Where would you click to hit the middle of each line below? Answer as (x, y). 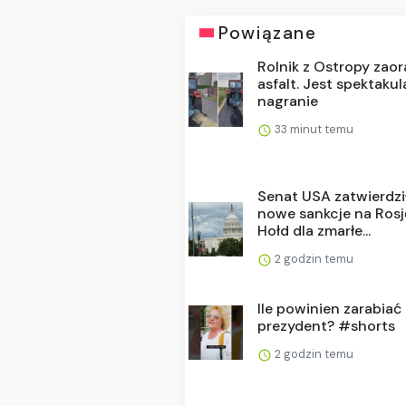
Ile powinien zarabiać (330, 308)
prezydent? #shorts (327, 325)
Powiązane (268, 33)
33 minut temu (313, 129)
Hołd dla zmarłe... (314, 230)
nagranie (288, 101)
